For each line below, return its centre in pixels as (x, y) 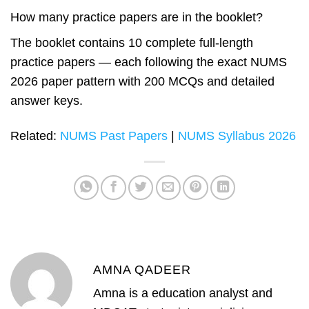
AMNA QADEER (142, 270)
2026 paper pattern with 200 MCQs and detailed (142, 81)
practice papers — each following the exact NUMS (149, 62)
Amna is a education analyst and (183, 293)
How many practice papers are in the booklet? (137, 17)
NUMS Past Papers (114, 136)
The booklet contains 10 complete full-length (132, 42)
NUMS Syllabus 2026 (237, 136)
